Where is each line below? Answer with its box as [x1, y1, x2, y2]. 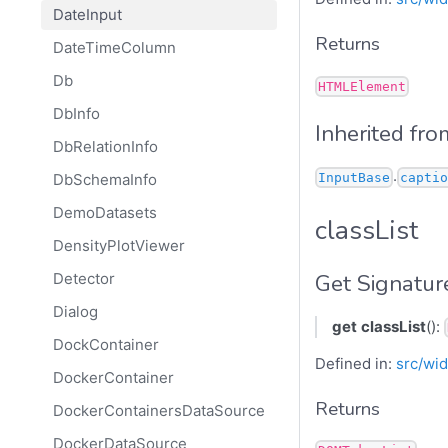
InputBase [318, 169, 390, 185]
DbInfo [52, 104, 100, 124]
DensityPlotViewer [52, 236, 185, 256]
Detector [52, 269, 115, 289]
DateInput [52, 5, 122, 25]
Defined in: [315, 353, 396, 373]
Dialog [52, 302, 98, 322]
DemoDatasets [52, 203, 157, 223]
